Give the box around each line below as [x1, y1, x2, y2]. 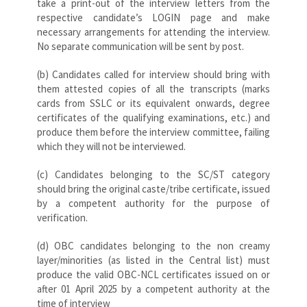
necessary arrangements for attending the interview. [37, 25, 270, 38]
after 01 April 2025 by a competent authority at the [37, 282, 270, 295]
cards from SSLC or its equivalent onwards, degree [37, 96, 270, 110]
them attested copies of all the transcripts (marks [37, 82, 270, 95]
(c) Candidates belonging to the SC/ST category [37, 167, 270, 181]
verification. [37, 210, 88, 224]
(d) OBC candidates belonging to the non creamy [37, 238, 270, 252]
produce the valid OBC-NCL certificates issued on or [37, 267, 270, 281]
